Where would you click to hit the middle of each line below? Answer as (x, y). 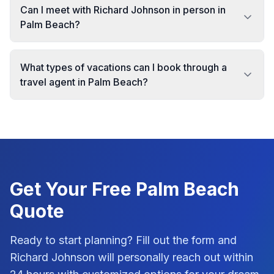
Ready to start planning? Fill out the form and (123, 240)
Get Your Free (73, 189)
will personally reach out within (176, 257)
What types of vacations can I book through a (124, 67)
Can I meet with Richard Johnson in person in (123, 10)
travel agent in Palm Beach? (84, 82)
